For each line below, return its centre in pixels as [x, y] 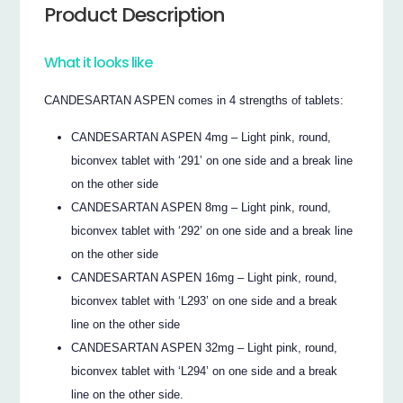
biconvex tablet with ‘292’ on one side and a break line [212, 230]
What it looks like [99, 63]
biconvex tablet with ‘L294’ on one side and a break [205, 371]
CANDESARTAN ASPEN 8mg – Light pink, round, [201, 207]
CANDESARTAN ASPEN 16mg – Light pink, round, [205, 277]
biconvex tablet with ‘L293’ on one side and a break [205, 300]
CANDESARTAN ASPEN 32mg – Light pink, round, [205, 347]
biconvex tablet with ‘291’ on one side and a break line [212, 160]
